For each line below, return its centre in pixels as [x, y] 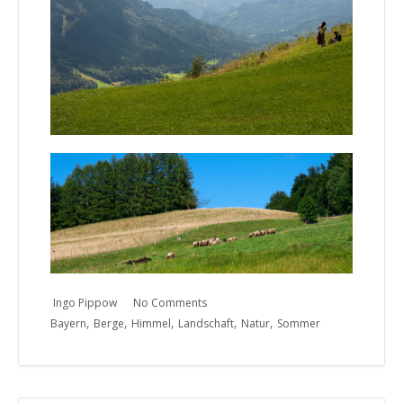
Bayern [68, 323]
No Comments [170, 302]
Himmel [151, 323]
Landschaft [206, 323]
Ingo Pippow [85, 302]
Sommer [299, 323]
